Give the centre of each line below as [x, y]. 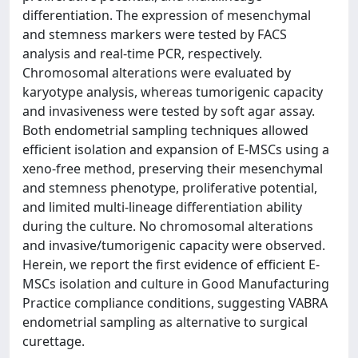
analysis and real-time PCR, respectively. [142, 53]
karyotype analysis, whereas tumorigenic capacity [173, 91]
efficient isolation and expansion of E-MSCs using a [176, 149]
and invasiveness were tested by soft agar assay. [169, 111]
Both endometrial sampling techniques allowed [165, 130]
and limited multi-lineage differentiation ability [162, 207]
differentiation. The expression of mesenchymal [167, 15]
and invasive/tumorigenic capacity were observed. [174, 245]
